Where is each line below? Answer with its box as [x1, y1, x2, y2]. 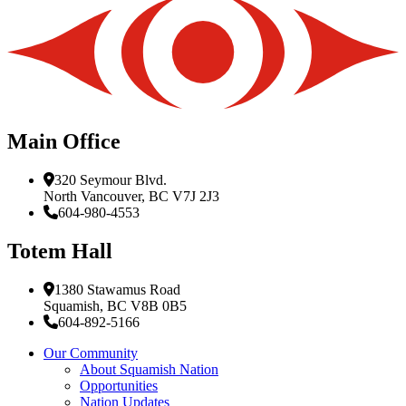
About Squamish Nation [80, 362, 218, 378]
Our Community [43, 345, 138, 362]
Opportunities [80, 378, 158, 394]
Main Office [7, 130, 121, 154]
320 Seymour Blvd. [54, 172, 167, 188]
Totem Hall [7, 239, 112, 264]
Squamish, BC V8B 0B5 [43, 298, 187, 314]
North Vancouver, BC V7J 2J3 [43, 188, 219, 205]
